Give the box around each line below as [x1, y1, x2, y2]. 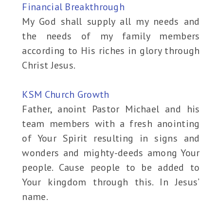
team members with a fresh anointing [22, 117, 200, 130]
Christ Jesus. [22, 59, 76, 72]
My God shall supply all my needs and [22, 15, 200, 28]
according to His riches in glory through [22, 44, 200, 57]
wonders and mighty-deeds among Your [22, 146, 200, 160]
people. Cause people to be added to [22, 161, 200, 174]
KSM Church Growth [22, 88, 109, 101]
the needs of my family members [22, 30, 200, 43]
